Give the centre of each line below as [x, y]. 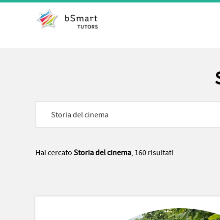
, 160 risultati [152, 153]
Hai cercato [55, 153]
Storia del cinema [102, 153]
